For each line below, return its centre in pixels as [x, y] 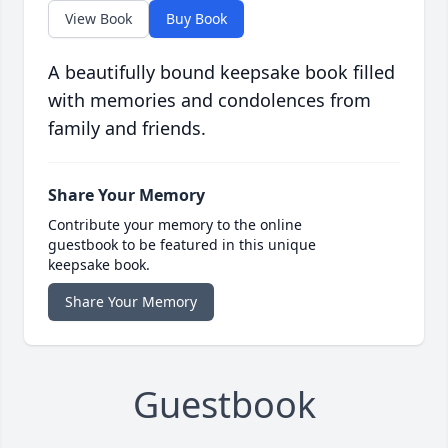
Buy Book [196, 19]
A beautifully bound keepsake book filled [221, 72]
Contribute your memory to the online [175, 225]
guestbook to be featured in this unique [182, 245]
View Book [98, 19]
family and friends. [127, 128]
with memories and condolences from [209, 100]
